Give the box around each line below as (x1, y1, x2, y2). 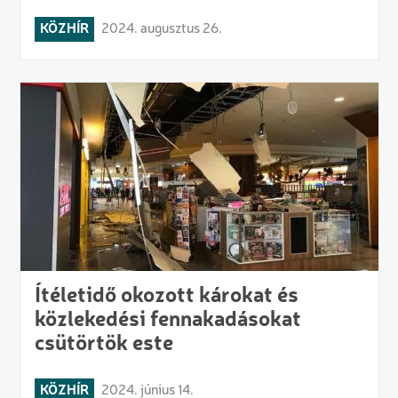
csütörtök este (34, 333, 173, 355)
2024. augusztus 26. (100, 21, 222, 36)
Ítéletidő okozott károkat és (34, 285, 298, 307)
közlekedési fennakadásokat (34, 309, 301, 331)
